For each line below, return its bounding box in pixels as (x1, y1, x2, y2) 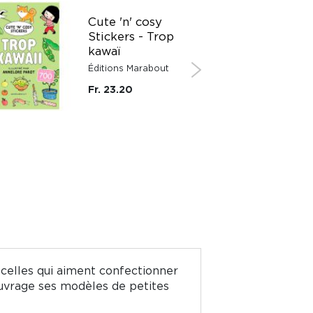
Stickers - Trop (88, 29, 174, 43)
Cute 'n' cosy (88, 15, 162, 28)
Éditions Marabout (88, 63, 169, 73)
